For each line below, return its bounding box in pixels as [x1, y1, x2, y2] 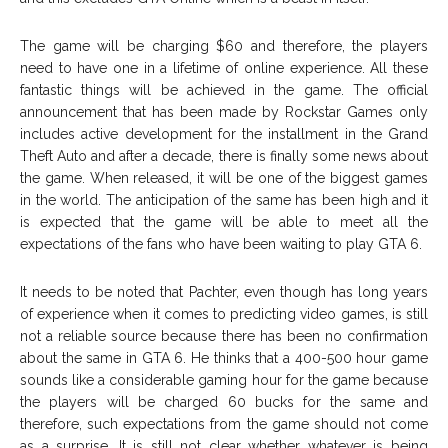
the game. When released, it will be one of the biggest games [20, 170, 428, 187]
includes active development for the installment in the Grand [20, 126, 428, 143]
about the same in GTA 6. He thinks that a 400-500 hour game [20, 350, 428, 367]
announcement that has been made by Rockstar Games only [20, 104, 428, 121]
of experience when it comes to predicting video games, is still [20, 306, 428, 323]
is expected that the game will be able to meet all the [20, 214, 428, 231]
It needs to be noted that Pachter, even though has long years [20, 284, 428, 301]
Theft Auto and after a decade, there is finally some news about [20, 148, 428, 165]
